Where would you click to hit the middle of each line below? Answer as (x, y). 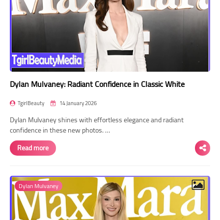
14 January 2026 (78, 103)
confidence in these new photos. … (60, 130)
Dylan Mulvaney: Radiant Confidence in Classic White (97, 84)
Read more (33, 148)
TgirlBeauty (31, 103)
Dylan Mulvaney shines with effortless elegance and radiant (97, 120)
